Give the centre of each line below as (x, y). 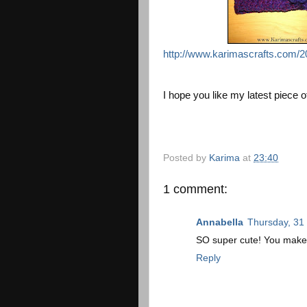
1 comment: (195, 189)
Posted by (186, 158)
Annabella (220, 222)
